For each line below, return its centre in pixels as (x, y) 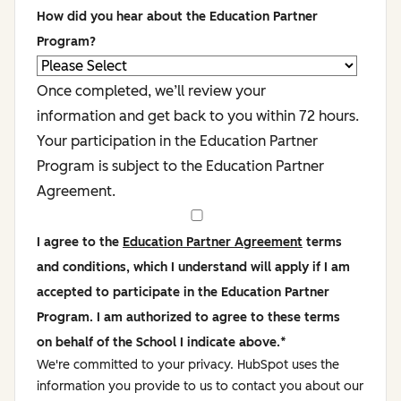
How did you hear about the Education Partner (177, 17)
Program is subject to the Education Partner (180, 166)
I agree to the (80, 242)
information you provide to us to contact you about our (200, 386)
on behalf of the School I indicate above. (158, 342)
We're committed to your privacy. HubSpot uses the (188, 365)
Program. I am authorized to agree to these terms (67, 317)
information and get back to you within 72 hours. (198, 116)
